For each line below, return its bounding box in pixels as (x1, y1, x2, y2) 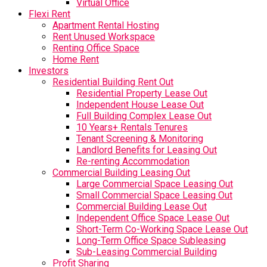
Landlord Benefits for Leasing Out (76, 144, 217, 156)
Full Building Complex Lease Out (76, 110, 212, 122)
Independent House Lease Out (76, 99, 204, 110)
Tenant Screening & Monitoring (76, 133, 203, 144)
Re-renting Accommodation (76, 156, 190, 167)
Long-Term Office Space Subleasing (76, 235, 226, 246)
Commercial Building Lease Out (76, 201, 207, 212)
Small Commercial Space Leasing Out (76, 190, 232, 201)
